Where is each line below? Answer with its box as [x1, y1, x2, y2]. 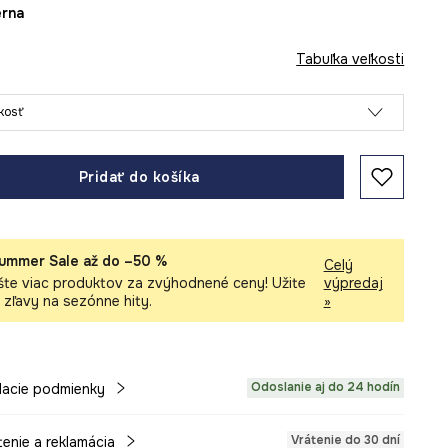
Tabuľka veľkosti [296, 50, 405, 68]
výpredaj [323, 274, 383, 292]
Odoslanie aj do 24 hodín [251, 379, 401, 395]
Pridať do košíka [78, 168, 200, 186]
